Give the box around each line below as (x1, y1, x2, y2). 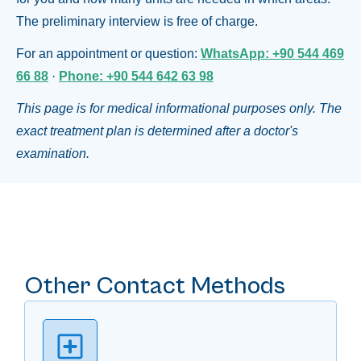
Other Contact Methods (24, 272, 285, 301)
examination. (16, 147, 89, 161)
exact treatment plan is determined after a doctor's (16, 124, 298, 139)
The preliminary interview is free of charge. (16, 15, 258, 29)
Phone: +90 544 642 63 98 (59, 69, 214, 84)
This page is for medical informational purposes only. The (16, 102, 342, 116)
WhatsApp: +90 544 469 (201, 47, 344, 61)
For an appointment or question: (16, 47, 201, 61)
